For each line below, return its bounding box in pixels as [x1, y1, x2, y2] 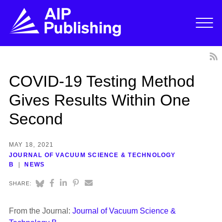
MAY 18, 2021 [8, 141, 54, 148]
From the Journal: [8, 207, 72, 216]
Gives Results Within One [8, 91, 190, 109]
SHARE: [8, 180, 32, 187]
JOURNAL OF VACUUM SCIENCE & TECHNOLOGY [8, 152, 176, 159]
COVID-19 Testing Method [8, 72, 195, 90]
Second [8, 110, 63, 128]
